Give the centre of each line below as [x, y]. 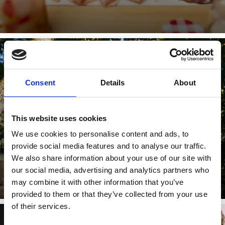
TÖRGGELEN [58, 77]
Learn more [65, 157]
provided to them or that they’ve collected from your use [109, 194]
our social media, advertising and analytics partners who [110, 170]
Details [113, 82]
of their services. [41, 206]
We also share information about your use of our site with [111, 158]
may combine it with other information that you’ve [98, 182]
